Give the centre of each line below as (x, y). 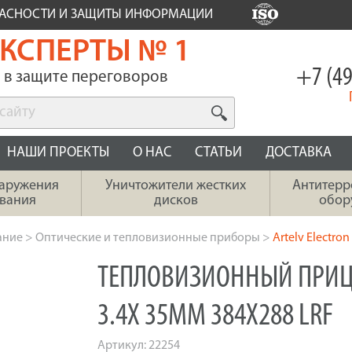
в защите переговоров (86, 77)
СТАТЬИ (218, 153)
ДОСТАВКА (299, 153)
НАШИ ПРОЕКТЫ (58, 153)
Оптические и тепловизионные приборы (148, 238)
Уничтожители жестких (176, 186)
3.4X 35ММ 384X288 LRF (215, 317)
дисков (176, 201)
